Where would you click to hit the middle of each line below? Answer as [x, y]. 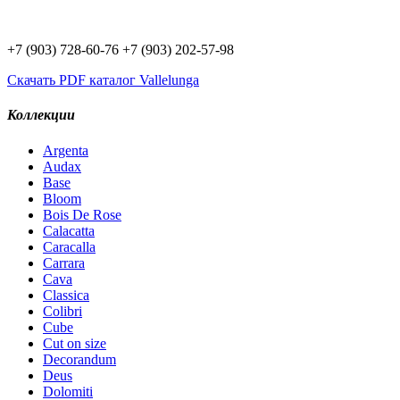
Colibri [62, 311]
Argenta [66, 150]
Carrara [64, 262]
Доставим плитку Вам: [104, 33]
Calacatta [69, 230]
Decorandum [79, 359]
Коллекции [41, 115]
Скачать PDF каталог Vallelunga [103, 80]
